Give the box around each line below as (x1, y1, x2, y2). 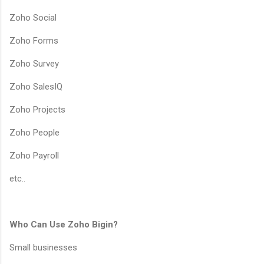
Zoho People (9, 127, 60, 138)
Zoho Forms (9, 35, 58, 46)
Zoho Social (9, 12, 57, 23)
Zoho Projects (9, 104, 65, 115)
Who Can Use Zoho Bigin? (9, 219, 118, 230)
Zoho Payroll (9, 150, 59, 161)
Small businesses (9, 242, 77, 253)
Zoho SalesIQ (9, 81, 62, 92)
